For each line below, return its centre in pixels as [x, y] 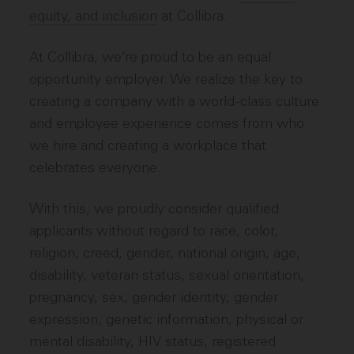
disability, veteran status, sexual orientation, [167, 275]
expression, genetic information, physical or [167, 319]
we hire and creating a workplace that [148, 145]
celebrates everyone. [96, 168]
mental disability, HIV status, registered [153, 341]
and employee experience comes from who [167, 123]
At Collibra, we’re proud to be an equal [151, 57]
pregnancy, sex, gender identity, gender [154, 297]
